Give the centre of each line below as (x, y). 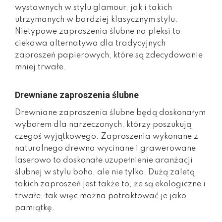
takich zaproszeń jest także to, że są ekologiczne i (110, 184)
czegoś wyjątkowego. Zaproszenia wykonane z (107, 137)
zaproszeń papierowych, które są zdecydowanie (109, 55)
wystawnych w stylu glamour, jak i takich (93, 8)
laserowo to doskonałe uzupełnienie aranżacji (104, 160)
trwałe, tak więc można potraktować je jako (101, 196)
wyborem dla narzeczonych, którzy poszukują (103, 125)
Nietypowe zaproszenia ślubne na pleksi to (98, 31)
